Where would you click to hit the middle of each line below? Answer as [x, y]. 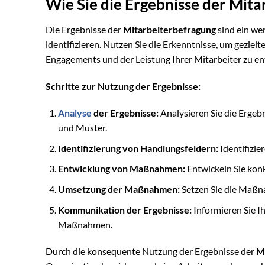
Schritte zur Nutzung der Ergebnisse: [123, 86]
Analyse [75, 113]
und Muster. [82, 128]
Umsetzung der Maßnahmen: [119, 189]
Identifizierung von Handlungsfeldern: [138, 148]
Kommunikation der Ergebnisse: [125, 209]
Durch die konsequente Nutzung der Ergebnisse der [151, 251]
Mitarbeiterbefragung [169, 29]
